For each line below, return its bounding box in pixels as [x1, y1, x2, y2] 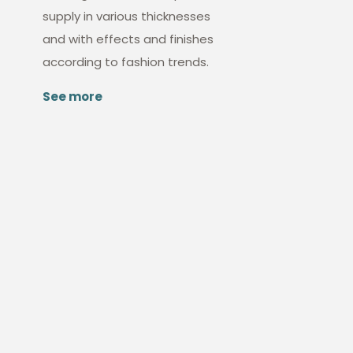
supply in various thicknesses [43, 8, 211, 25]
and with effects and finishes [43, 31, 214, 48]
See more [43, 88, 103, 106]
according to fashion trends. [43, 54, 210, 71]
